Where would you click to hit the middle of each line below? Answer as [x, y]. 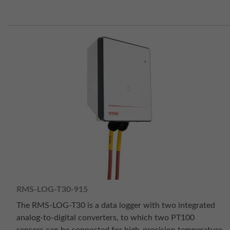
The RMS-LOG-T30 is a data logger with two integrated [116, 206]
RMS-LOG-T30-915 [52, 189]
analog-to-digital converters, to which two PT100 [106, 218]
